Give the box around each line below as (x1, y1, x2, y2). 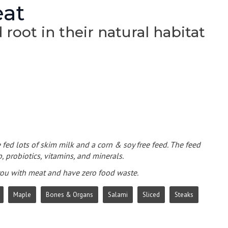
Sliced (142, 190, 160, 199)
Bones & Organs (46, 190, 93, 199)
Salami (108, 190, 128, 199)
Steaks (175, 190, 193, 199)
